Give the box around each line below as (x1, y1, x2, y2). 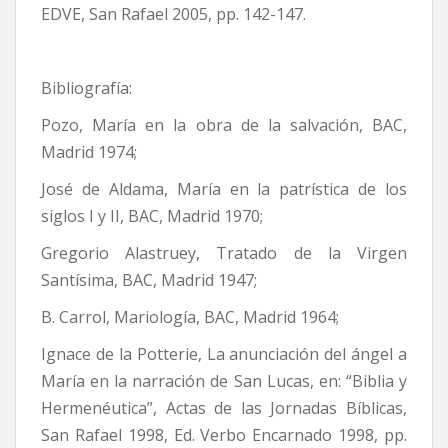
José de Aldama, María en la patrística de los (41, 177, 407, 200)
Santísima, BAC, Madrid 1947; (41, 268, 257, 291)
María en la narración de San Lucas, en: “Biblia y (41, 369, 407, 392)
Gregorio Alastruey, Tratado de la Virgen (41, 241, 407, 264)
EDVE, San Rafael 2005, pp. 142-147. (41, 2, 306, 25)
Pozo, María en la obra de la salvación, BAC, (41, 113, 407, 136)
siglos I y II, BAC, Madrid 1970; (41, 204, 263, 227)
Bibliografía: (41, 76, 132, 99)
